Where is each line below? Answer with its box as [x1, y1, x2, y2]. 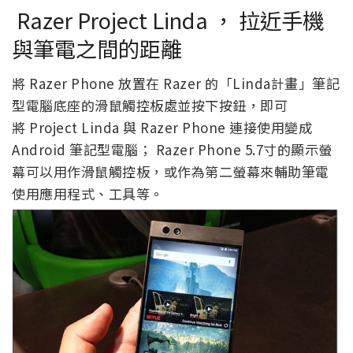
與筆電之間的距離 [12, 32, 182, 64]
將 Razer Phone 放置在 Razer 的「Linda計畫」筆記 [12, 73, 340, 94]
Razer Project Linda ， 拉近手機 [12, 3, 324, 35]
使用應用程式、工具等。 [12, 184, 164, 204]
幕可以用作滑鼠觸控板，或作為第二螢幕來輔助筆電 [12, 162, 329, 182]
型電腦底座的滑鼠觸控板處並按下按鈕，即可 [12, 95, 288, 116]
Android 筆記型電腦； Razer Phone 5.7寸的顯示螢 [12, 139, 333, 160]
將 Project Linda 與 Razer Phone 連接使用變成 [12, 117, 312, 138]
